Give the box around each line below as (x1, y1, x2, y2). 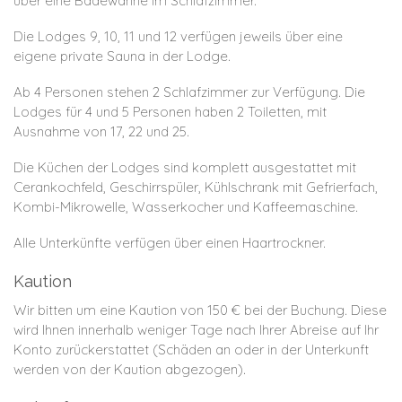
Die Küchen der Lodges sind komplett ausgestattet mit (13, 158, 356, 176)
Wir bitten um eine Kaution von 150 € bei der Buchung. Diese (13, 301, 387, 319)
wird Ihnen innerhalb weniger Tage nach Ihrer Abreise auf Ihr (13, 321, 379, 339)
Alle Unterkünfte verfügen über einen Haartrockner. (13, 233, 326, 251)
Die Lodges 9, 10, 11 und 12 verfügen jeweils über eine (13, 27, 343, 45)
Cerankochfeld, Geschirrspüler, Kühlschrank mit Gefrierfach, (13, 178, 378, 196)
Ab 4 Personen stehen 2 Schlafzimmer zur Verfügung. (13, 83, 345, 100)
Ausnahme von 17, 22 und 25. (13, 122, 189, 140)
